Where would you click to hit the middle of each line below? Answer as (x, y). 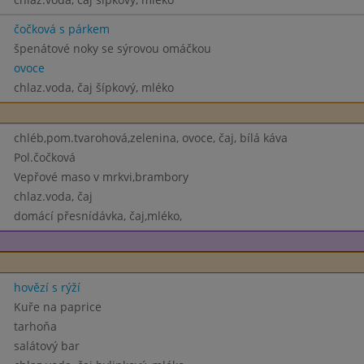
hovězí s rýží (47, 287)
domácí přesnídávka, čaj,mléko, (97, 216)
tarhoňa (35, 326)
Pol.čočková (44, 157)
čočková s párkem (61, 29)
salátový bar (46, 346)
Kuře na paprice (57, 307)
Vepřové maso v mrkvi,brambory (101, 177)
